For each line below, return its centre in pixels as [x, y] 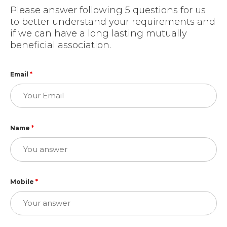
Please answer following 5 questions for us [108, 10]
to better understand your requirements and [113, 22]
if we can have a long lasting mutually [99, 34]
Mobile [23, 182]
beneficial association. [61, 45]
